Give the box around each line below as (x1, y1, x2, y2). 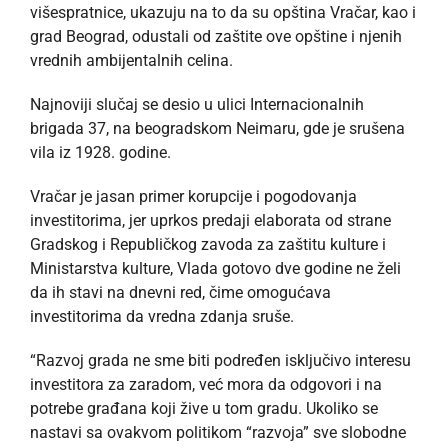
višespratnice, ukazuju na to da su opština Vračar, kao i (30, 2, 416, 22)
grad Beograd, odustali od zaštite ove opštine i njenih (30, 26, 402, 46)
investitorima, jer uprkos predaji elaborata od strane (30, 210, 391, 230)
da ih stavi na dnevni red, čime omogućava (30, 282, 331, 302)
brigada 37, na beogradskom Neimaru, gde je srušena (30, 118, 405, 138)
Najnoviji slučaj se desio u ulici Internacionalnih (30, 94, 364, 114)
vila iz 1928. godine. (30, 142, 171, 162)
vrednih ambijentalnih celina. (30, 50, 233, 70)
